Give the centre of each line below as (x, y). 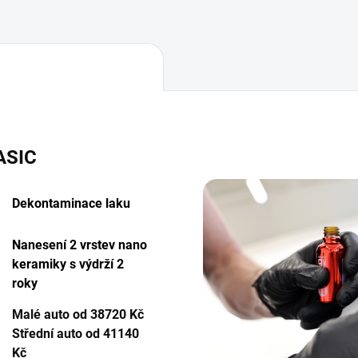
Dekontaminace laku (71, 203)
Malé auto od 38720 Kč (78, 314)
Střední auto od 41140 (76, 333)
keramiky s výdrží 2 (68, 264)
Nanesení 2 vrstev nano (80, 245)
